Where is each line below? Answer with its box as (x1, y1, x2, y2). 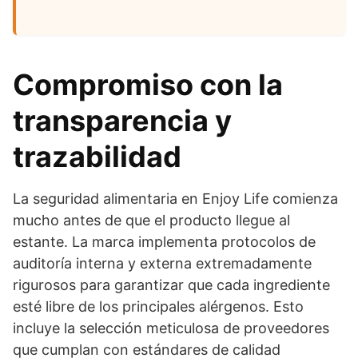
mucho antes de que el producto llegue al (13, 212, 290, 229)
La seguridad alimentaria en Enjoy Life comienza (13, 190, 338, 207)
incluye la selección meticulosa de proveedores (13, 320, 329, 336)
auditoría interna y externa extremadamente (13, 255, 312, 272)
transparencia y (13, 103, 232, 138)
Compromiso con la (13, 67, 283, 102)
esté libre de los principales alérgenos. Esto (13, 298, 304, 315)
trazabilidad (13, 139, 181, 174)
